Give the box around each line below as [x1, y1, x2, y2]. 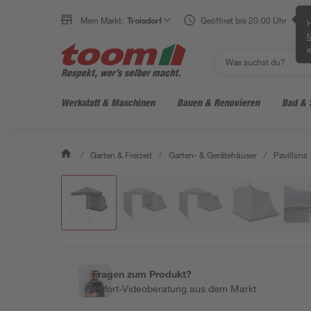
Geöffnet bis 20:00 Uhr [201, 15, 287, 26]
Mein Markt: [81, 15, 124, 26]
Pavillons [273, 149, 308, 160]
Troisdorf [127, 15, 162, 26]
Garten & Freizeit [90, 149, 153, 160]
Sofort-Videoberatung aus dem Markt [92, 283, 256, 294]
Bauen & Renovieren [177, 96, 260, 108]
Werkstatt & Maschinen [61, 96, 155, 108]
